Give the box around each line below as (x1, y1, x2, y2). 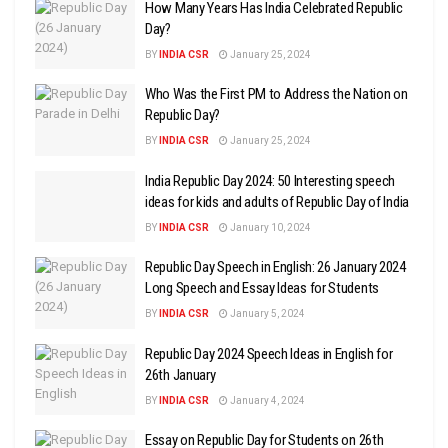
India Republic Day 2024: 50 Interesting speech (145, 171, 396, 190)
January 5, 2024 (228, 308, 305, 319)
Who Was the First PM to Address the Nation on (145, 85, 408, 103)
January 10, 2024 (228, 221, 311, 233)
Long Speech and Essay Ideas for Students (145, 279, 379, 297)
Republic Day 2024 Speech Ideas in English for (145, 344, 393, 363)
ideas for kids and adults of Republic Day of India (145, 192, 409, 211)
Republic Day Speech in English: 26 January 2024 (145, 258, 406, 276)
